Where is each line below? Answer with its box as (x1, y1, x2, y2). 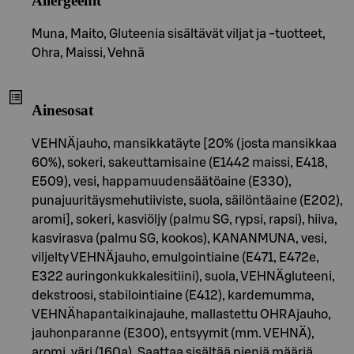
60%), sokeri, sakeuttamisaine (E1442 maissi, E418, (32, 156, 328, 170)
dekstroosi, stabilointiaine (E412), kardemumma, (32, 289, 314, 303)
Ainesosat (32, 102, 93, 119)
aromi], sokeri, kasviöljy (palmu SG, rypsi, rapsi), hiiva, (32, 213, 337, 227)
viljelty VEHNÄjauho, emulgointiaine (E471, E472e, (32, 251, 319, 265)
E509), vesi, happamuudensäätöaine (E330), (32, 175, 292, 189)
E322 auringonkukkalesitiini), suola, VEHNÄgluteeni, (32, 270, 335, 284)
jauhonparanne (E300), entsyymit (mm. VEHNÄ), (32, 327, 314, 341)
